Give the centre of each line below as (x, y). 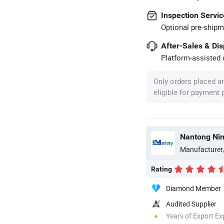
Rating (161, 169)
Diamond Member (193, 188)
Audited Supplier (191, 203)
